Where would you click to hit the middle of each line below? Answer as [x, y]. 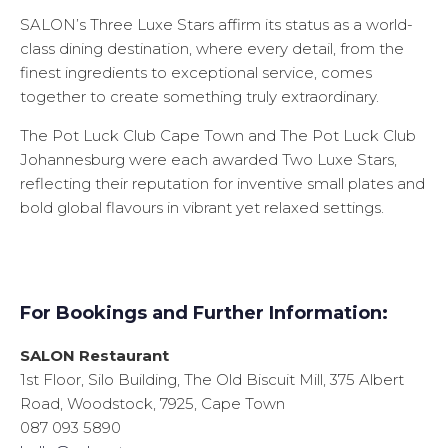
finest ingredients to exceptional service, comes [196, 73]
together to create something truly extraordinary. [199, 97]
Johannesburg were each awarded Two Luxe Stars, [208, 160]
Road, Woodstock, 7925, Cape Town [152, 404]
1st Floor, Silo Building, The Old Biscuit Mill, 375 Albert [212, 380]
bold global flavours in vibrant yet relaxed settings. [202, 208]
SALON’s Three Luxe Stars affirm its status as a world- [216, 25]
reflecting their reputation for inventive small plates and [222, 184]
